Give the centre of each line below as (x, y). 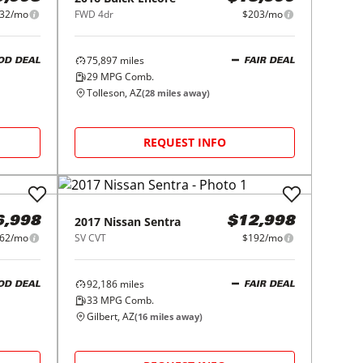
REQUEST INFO (185, 142)
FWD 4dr (94, 14)
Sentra (163, 222)
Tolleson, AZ (115, 93)
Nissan (123, 222)
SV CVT (91, 238)
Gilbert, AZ (111, 316)
